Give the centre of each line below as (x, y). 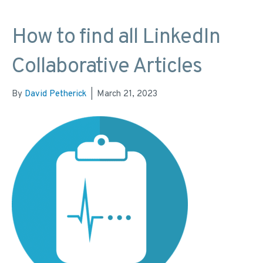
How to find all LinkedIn (116, 38)
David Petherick (55, 95)
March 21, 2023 (127, 95)
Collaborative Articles (107, 67)
